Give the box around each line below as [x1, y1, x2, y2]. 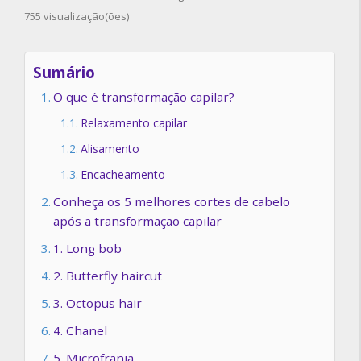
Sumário [33, 62, 95, 83]
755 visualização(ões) [24, 9, 129, 24]
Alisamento [80, 141, 139, 157]
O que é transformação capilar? [53, 89, 235, 106]
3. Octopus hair [53, 295, 143, 312]
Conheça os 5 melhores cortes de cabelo [53, 193, 291, 210]
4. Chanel [53, 322, 108, 339]
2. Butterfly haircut [53, 268, 163, 284]
